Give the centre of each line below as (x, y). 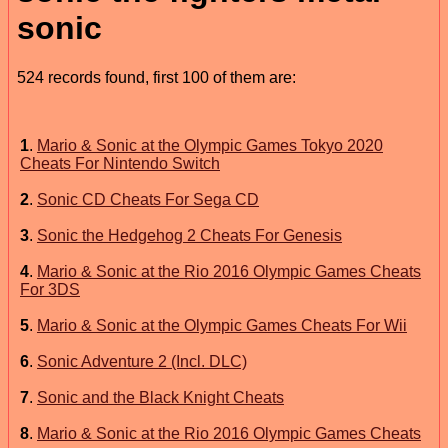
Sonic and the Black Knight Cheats (160, 397)
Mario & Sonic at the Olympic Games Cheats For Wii (222, 325)
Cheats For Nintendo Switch (120, 163)
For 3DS (50, 289)
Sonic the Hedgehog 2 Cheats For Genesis (189, 235)
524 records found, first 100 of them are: (156, 77)
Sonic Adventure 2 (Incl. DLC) (142, 361)
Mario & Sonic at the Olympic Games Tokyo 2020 (210, 145)
